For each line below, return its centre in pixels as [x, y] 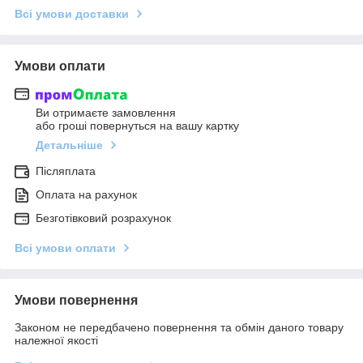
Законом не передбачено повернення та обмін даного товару [179, 328]
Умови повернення [76, 301]
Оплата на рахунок [86, 195]
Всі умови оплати [65, 248]
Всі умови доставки [72, 13]
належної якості [56, 341]
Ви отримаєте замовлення [106, 113]
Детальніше [69, 145]
